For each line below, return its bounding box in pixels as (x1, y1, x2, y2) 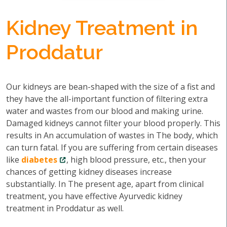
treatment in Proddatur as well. (6, 203, 124, 214)
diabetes (21, 154, 57, 165)
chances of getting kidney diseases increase (6, 166, 172, 177)
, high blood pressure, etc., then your (66, 154, 206, 165)
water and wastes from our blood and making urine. (6, 105, 203, 117)
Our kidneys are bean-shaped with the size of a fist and (6, 81, 215, 92)
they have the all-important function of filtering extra (6, 93, 208, 104)
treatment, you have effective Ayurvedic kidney (6, 191, 182, 202)
